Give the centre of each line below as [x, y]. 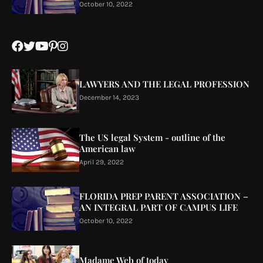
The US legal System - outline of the [152, 137]
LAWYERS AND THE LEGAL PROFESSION [164, 84]
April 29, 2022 [102, 162]
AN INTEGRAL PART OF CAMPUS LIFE [159, 207]
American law [107, 148]
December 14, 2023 [109, 98]
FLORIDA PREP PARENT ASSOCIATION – [164, 196]
